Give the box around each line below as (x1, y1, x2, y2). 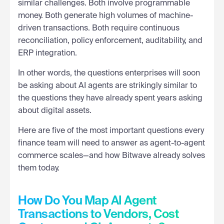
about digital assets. (18, 106, 91, 115)
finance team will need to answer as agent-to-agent (18, 139, 205, 147)
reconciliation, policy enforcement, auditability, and (18, 36, 202, 45)
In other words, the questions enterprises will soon (18, 69, 200, 77)
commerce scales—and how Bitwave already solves (18, 151, 205, 160)
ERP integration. (18, 49, 77, 57)
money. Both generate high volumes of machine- (18, 11, 193, 20)
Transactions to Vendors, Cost (18, 208, 179, 220)
